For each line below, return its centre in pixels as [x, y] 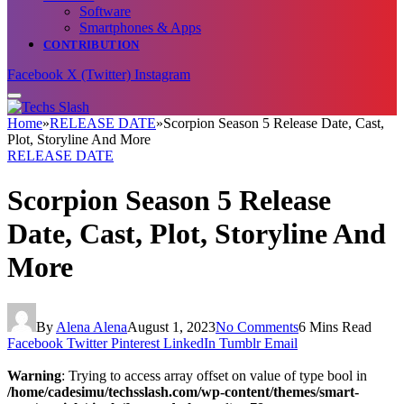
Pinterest [135, 343]
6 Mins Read [335, 326]
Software [105, 12]
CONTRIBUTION [92, 45]
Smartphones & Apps [140, 28]
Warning [34, 375]
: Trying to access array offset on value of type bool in [214, 375]
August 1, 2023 [171, 326]
